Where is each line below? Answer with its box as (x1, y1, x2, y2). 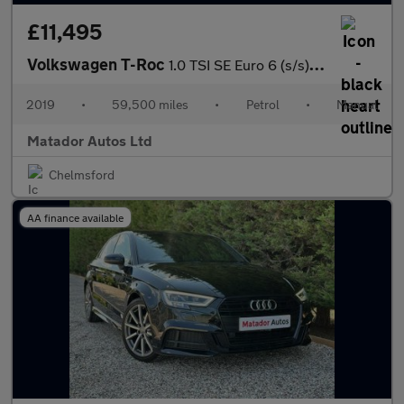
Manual (335, 96, 378, 112)
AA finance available (27, 211, 124, 224)
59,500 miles (112, 96, 189, 112)
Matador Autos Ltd (27, 132, 152, 149)
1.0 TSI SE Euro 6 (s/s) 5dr (169, 56, 309, 73)
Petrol (245, 96, 280, 112)
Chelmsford (49, 167, 115, 182)
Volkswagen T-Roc (27, 54, 169, 74)
